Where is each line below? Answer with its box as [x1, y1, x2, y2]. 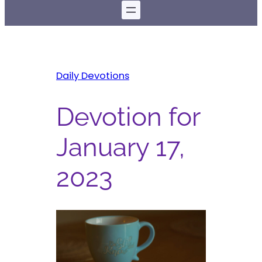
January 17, [56, 132, 185, 162]
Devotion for [56, 101, 200, 132]
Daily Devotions [56, 69, 129, 83]
